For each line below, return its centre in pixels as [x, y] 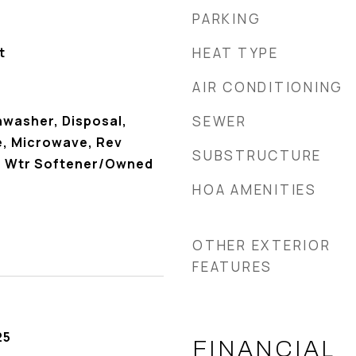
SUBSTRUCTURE [257, 155]
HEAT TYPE [236, 53]
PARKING [227, 19]
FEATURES [232, 267]
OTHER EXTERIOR [262, 245]
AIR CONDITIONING [268, 87]
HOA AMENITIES [255, 190]
